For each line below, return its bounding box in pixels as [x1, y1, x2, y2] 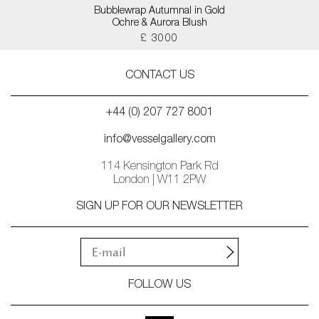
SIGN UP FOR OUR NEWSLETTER [76, 202, 243, 213]
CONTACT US [125, 70, 194, 82]
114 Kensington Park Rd [100, 162, 219, 173]
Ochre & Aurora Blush [112, 19, 207, 28]
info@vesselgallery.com [103, 135, 216, 146]
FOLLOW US [128, 280, 191, 291]
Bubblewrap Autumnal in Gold [94, 6, 225, 16]
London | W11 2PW [113, 175, 206, 187]
